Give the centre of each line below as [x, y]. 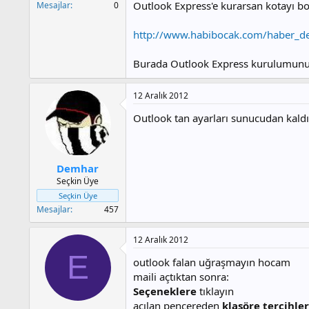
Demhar [78, 169]
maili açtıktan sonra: [181, 277]
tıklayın [217, 291]
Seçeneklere [166, 291]
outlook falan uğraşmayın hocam [212, 262]
